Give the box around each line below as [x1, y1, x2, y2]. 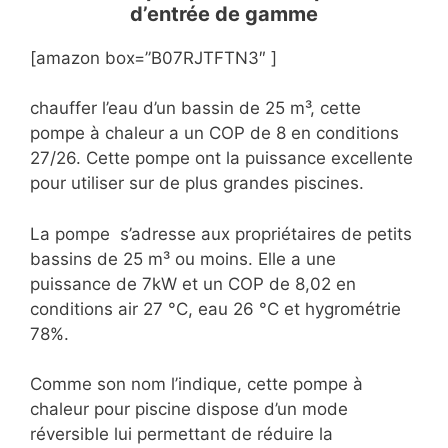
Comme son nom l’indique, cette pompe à [30, 374, 363, 395]
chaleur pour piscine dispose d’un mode [30, 399, 348, 420]
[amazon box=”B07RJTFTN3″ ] [30, 47, 277, 68]
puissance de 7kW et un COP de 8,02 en [30, 273, 356, 294]
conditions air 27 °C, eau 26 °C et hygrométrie [30, 298, 401, 319]
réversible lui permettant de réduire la [30, 424, 333, 445]
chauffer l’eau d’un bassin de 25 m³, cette [30, 98, 361, 119]
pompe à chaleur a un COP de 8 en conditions [30, 123, 399, 144]
